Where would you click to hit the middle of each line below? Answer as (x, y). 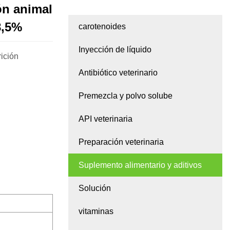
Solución (95, 188)
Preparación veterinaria (121, 142)
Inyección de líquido (115, 50)
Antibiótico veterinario (118, 73)
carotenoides (102, 27)
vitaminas (96, 212)
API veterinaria (106, 119)
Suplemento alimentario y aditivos (140, 165)
